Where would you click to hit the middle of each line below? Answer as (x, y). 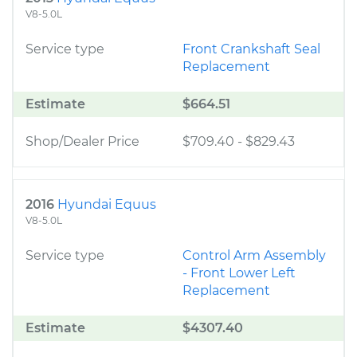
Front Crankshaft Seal (251, 49)
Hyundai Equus (107, 204)
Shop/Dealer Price (82, 141)
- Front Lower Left (239, 273)
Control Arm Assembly (254, 255)
